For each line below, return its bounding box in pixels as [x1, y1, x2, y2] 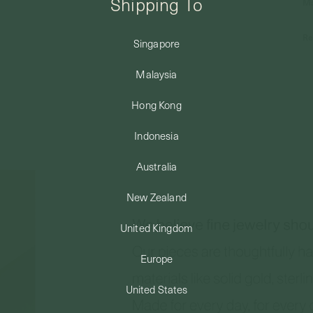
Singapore [133, 36, 180, 50]
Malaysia [136, 66, 177, 81]
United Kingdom [119, 220, 194, 235]
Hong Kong [131, 97, 182, 112]
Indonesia [134, 128, 179, 143]
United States [125, 282, 188, 296]
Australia [136, 159, 177, 173]
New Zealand [126, 189, 187, 204]
